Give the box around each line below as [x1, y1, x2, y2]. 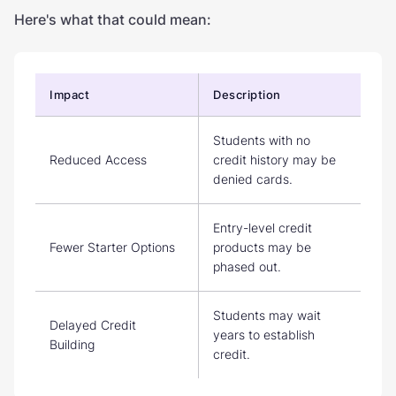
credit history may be [213, 151, 336, 167]
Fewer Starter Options [49, 239, 175, 255]
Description [213, 87, 281, 102]
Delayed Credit [49, 316, 136, 332]
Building [49, 336, 95, 352]
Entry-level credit [213, 219, 312, 235]
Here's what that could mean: [14, 10, 211, 28]
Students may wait [213, 307, 321, 323]
